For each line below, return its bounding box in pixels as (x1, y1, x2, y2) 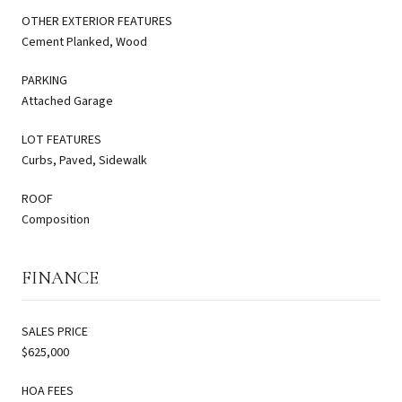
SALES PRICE (22, 322, 88, 341)
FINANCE (22, 267, 99, 289)
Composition (22, 210, 90, 229)
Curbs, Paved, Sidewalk (22, 151, 147, 170)
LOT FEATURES (22, 130, 101, 149)
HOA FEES (22, 381, 74, 400)
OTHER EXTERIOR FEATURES (22, 12, 172, 31)
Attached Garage (22, 92, 113, 110)
